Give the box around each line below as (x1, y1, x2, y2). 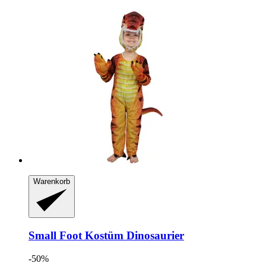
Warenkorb (33, 176, 70, 186)
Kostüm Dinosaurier (82, 229, 184, 242)
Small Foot (28, 229, 82, 242)
